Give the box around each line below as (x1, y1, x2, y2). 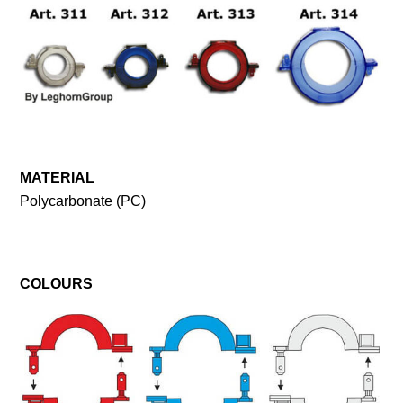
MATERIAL (20, 169, 95, 185)
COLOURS (20, 275, 94, 291)
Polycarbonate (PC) (20, 193, 147, 209)
